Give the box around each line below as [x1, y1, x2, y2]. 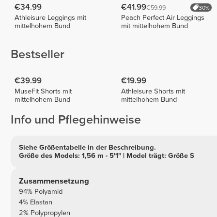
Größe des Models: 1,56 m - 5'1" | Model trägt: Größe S [18, 152, 194, 160]
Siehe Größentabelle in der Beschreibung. [18, 143, 156, 152]
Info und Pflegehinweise [11, 112, 141, 127]
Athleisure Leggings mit [15, 14, 87, 22]
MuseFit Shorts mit [15, 87, 72, 96]
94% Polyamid [18, 187, 62, 196]
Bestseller [11, 46, 64, 62]
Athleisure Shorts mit [121, 87, 186, 96]
